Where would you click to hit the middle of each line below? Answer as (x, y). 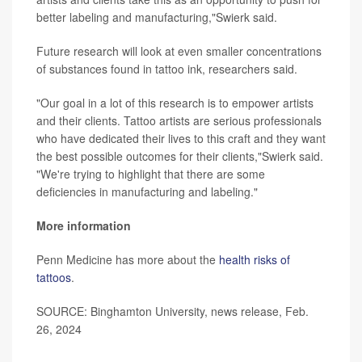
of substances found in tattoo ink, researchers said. (167, 68)
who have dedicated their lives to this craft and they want (181, 138)
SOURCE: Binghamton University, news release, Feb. (173, 311)
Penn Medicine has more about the (128, 259)
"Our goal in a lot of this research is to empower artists (175, 102)
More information (84, 225)
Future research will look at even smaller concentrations (179, 51)
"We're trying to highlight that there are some (151, 173)
